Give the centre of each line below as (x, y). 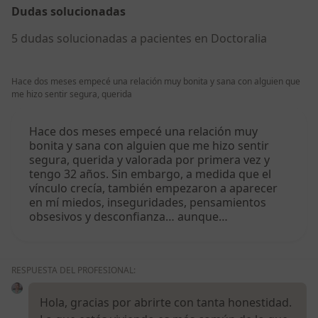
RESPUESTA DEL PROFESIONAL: (73, 270)
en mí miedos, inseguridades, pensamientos (148, 203)
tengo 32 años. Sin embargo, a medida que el (150, 174)
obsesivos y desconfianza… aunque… (128, 217)
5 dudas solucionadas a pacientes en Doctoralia (139, 39)
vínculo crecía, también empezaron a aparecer (153, 188)
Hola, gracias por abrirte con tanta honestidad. (166, 303)
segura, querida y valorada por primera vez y (149, 160)
